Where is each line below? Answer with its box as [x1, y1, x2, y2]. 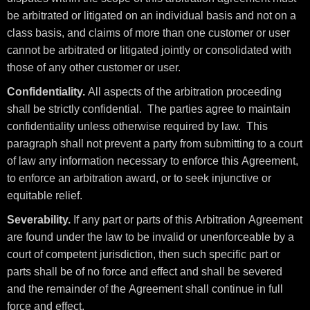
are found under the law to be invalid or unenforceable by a [7, 231, 294, 243]
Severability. [7, 214, 71, 226]
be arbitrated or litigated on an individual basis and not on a [7, 10, 296, 21]
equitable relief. [7, 190, 82, 201]
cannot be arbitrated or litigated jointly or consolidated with [7, 44, 291, 56]
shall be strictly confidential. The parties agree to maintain [7, 103, 291, 115]
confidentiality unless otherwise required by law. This [7, 120, 268, 132]
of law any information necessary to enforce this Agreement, [7, 155, 298, 167]
